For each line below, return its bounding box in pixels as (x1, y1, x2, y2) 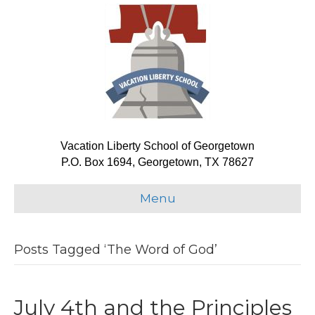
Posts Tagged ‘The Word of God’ (14, 242, 217, 257)
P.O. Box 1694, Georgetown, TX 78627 (61, 156, 254, 168)
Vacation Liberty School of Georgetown (60, 140, 255, 152)
